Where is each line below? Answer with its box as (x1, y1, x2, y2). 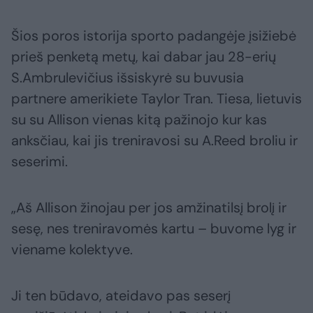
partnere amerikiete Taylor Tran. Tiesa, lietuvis (11, 89, 302, 108)
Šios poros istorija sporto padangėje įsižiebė (11, 26, 296, 45)
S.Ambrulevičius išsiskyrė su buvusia (11, 68, 244, 87)
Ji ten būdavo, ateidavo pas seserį (11, 286, 231, 305)
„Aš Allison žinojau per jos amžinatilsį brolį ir (11, 198, 286, 217)
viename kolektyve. (11, 240, 133, 259)
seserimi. (11, 152, 68, 170)
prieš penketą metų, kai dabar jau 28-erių (11, 47, 276, 66)
